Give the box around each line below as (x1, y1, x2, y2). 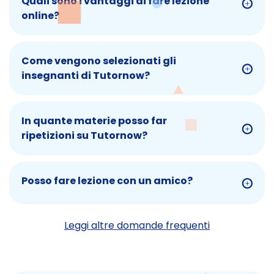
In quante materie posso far (21, 114, 167, 128)
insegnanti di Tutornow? (21, 68, 150, 83)
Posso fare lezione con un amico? (21, 174, 193, 188)
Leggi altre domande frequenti (64, 218, 210, 233)
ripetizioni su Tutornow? (21, 128, 147, 143)
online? (21, 9, 59, 23)
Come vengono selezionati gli (21, 54, 176, 68)
